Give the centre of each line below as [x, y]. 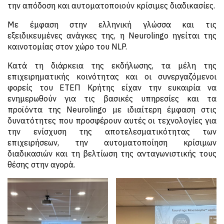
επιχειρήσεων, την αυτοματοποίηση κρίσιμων [112, 142]
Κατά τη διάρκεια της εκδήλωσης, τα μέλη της [112, 65]
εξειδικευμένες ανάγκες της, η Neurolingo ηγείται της [112, 35]
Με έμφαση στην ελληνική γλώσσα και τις [112, 24]
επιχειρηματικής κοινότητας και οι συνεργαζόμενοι [112, 76]
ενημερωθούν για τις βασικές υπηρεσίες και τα [112, 98]
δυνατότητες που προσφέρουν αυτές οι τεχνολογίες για [112, 120]
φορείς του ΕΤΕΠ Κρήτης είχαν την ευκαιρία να [112, 87]
